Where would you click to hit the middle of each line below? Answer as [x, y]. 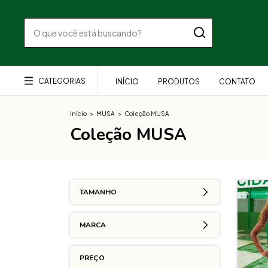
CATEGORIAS [62, 81]
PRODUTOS [179, 82]
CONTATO [237, 82]
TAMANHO [98, 192]
